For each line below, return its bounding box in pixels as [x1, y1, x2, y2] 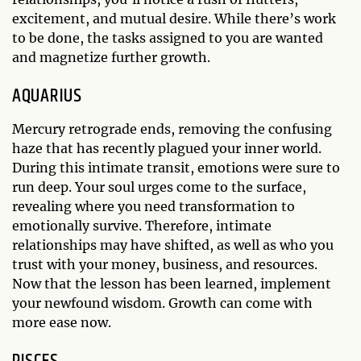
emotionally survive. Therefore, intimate [12, 217, 272, 234]
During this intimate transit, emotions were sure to [12, 159, 340, 176]
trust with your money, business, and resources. [12, 255, 317, 272]
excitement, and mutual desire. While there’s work [12, 10, 336, 27]
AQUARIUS [12, 81, 82, 110]
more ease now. [12, 313, 111, 330]
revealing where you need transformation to [12, 197, 295, 214]
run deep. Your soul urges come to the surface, [12, 178, 306, 195]
